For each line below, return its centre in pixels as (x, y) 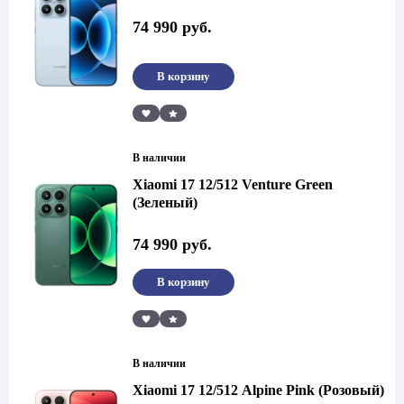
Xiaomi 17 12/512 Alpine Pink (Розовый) (258, 390)
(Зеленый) (165, 202)
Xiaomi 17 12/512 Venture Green (233, 184)
